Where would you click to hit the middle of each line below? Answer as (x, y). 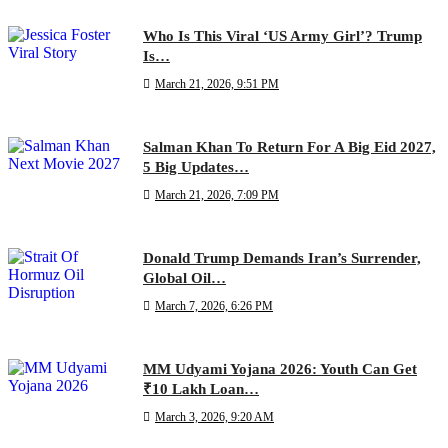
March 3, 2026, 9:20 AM (214, 416)
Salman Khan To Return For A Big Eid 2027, (289, 147)
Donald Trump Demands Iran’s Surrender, (282, 258)
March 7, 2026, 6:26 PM (214, 306)
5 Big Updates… (196, 167)
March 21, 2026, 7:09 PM (217, 195)
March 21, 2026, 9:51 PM (217, 84)
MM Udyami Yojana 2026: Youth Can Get (280, 368)
